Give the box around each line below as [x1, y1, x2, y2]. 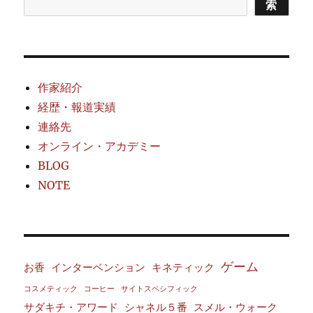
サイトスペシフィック [121, 284, 198, 293]
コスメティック [24, 284, 78, 293]
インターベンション [51, 261, 146, 274]
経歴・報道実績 [38, 100, 117, 114]
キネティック [152, 261, 215, 274]
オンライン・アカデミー [38, 139, 161, 153]
